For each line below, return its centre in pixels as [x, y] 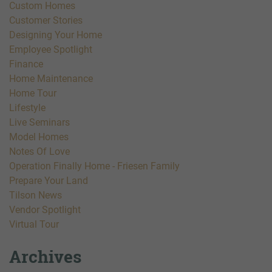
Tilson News [36, 195]
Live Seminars [39, 123]
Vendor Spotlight [45, 210]
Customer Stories [46, 21]
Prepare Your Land [49, 181]
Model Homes [39, 137]
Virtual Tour [34, 225]
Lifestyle [27, 108]
